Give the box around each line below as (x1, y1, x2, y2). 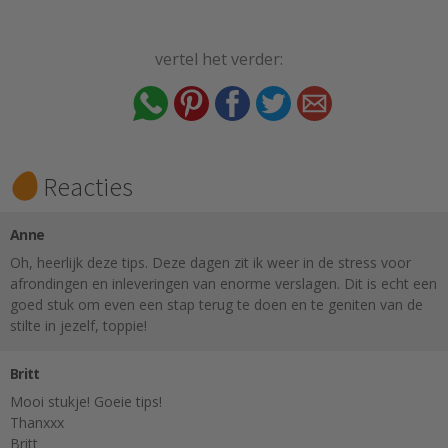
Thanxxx (10, 412, 64, 432)
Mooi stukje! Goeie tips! (10, 391, 162, 411)
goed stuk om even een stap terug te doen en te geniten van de (10, 294, 423, 314)
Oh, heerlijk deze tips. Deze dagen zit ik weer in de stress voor (10, 252, 411, 272)
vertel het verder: (155, 48, 283, 71)
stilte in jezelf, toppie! (10, 315, 147, 335)
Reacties (43, 169, 133, 203)
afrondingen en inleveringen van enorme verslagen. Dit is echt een (10, 273, 437, 293)
